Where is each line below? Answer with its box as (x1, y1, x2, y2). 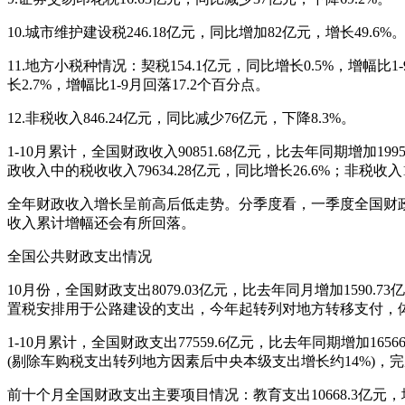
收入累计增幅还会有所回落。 (7, 214, 195, 231)
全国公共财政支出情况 (7, 248, 152, 264)
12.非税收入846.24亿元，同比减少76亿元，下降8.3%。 (7, 109, 355, 126)
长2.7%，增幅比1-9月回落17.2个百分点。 (7, 76, 269, 92)
